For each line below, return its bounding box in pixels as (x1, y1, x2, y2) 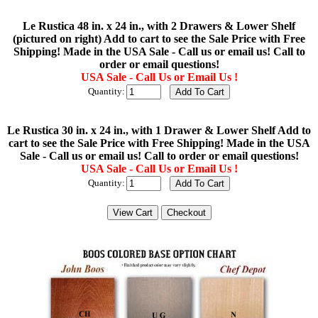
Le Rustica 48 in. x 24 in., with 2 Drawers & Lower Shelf (23, 19, 295, 32)
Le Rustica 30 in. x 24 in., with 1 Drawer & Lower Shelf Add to (7, 124, 311, 136)
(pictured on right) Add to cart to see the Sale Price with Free (13, 32, 305, 45)
